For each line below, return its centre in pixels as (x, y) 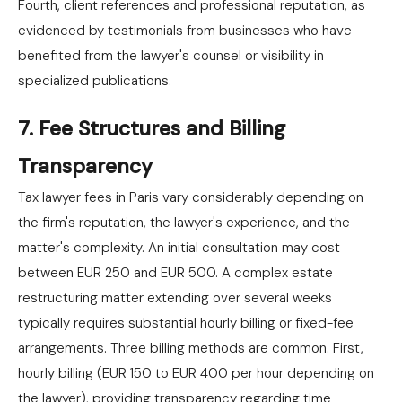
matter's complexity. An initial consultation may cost (179, 248)
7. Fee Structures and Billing (152, 128)
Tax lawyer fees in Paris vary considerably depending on (191, 197)
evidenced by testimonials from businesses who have (185, 31)
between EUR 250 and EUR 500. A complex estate (175, 273)
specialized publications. (95, 81)
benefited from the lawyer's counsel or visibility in (171, 56)
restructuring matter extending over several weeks (175, 298)
